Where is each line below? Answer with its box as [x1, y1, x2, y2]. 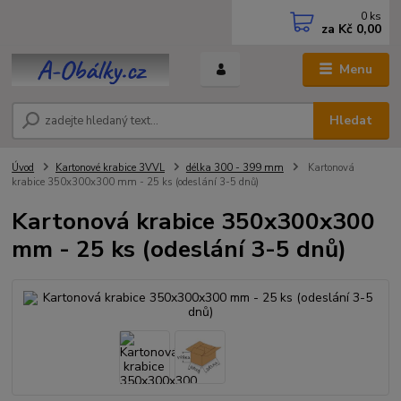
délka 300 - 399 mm [185, 160, 284, 175]
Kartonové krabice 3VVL [55, 160, 165, 175]
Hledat [329, 111, 373, 129]
